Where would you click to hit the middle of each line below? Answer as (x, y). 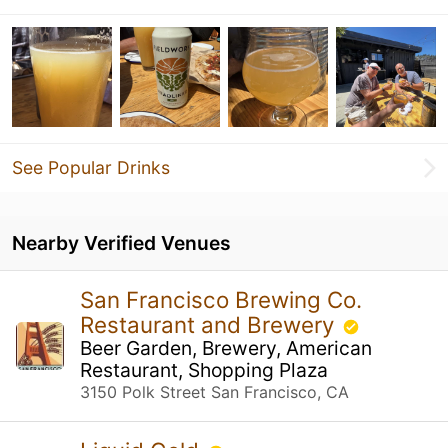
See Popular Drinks (91, 167)
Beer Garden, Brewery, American (226, 347)
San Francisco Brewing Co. (221, 299)
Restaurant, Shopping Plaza (204, 369)
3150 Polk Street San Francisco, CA (214, 391)
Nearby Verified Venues (121, 242)
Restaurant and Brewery (210, 324)
